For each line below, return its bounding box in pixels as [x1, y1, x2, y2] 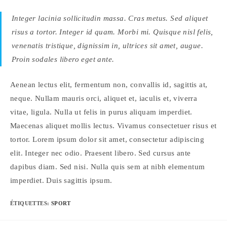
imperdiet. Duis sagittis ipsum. [10, 176, 112, 184]
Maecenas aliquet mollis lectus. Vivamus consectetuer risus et [10, 121, 217, 130]
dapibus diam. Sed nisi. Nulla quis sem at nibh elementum [10, 162, 205, 171]
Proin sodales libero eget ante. [12, 55, 115, 63]
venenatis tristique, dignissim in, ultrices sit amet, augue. [12, 42, 203, 50]
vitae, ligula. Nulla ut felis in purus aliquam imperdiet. [10, 107, 193, 116]
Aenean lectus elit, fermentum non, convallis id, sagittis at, [10, 80, 208, 89]
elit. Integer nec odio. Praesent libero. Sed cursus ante [10, 148, 191, 157]
